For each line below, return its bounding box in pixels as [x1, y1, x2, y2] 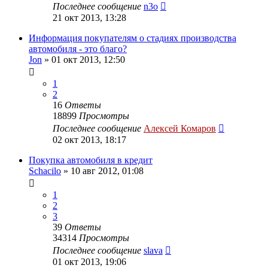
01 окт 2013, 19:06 [53, 256, 126, 267]
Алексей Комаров [144, 123, 216, 133]
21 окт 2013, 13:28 [53, 12, 126, 23]
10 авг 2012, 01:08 [71, 165, 144, 176]
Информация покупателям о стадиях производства [29, 32, 236, 43]
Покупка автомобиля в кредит [29, 154, 153, 165]
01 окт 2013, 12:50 [51, 54, 125, 65]
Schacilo [29, 165, 61, 176]
